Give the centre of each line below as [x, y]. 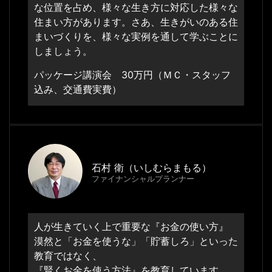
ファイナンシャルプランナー [143, 179]
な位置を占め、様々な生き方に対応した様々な [136, 8]
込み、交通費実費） [78, 89]
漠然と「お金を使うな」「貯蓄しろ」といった [136, 241]
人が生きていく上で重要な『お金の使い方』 [131, 227]
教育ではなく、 [68, 256]
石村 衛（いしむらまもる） [151, 168]
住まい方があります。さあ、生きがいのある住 [136, 22]
